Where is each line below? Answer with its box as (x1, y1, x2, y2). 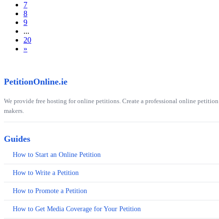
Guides (4, 134, 30, 144)
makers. (4, 107, 24, 115)
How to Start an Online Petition (13, 151, 101, 159)
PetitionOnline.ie (4, 77, 67, 87)
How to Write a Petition (13, 169, 79, 177)
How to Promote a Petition (13, 187, 87, 195)
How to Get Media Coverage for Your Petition (13, 205, 141, 213)
